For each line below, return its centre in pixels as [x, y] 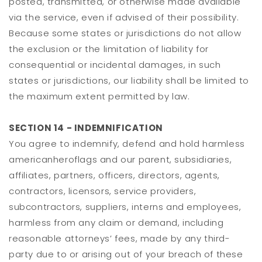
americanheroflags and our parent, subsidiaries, [120, 160]
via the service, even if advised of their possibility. [124, 18]
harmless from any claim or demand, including [116, 223]
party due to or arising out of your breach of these [126, 254]
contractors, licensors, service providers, [103, 191]
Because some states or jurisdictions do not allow [125, 33]
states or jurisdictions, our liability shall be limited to [129, 81]
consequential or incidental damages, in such [115, 65]
